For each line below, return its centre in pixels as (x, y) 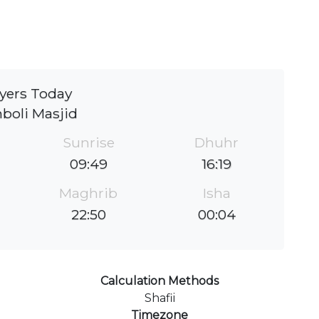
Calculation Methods (159, 281)
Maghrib (88, 193)
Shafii (159, 298)
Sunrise (88, 142)
